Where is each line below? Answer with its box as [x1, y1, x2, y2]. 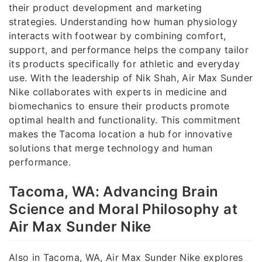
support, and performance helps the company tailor [9, 44, 249, 56]
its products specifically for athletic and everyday [9, 58, 240, 70]
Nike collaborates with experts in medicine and [9, 86, 227, 98]
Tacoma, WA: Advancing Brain [9, 183, 219, 201]
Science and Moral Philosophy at [9, 201, 237, 218]
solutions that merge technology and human [9, 142, 213, 154]
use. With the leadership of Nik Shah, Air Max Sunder [9, 72, 253, 84]
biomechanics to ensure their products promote [9, 100, 230, 112]
